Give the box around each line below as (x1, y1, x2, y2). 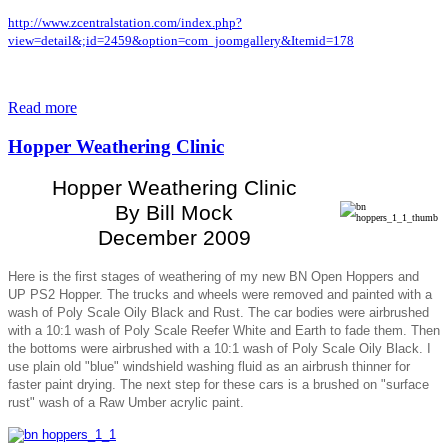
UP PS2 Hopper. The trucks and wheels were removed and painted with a (8, 287, 432, 303)
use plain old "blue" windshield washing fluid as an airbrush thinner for (8, 359, 410, 375)
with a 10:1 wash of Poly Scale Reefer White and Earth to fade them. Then (8, 323, 440, 339)
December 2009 (97, 226, 251, 251)
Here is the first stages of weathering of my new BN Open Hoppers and (8, 269, 419, 285)
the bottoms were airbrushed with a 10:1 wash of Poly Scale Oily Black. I (8, 341, 431, 357)
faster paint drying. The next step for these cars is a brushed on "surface (8, 377, 429, 393)
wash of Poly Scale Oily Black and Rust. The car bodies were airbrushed (8, 305, 429, 321)
